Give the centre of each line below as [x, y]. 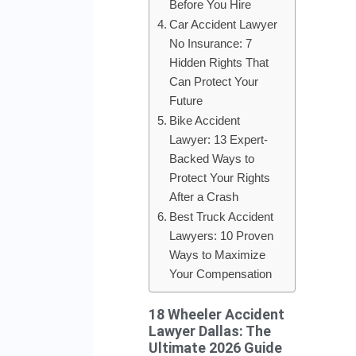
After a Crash [204, 196]
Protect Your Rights [220, 177]
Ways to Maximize [218, 254]
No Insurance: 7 [211, 43]
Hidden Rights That [219, 62]
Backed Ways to [212, 158]
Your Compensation [221, 273]
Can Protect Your [214, 81]
